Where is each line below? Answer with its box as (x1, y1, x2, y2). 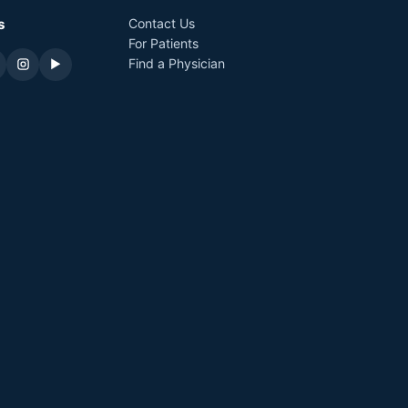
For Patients (127, 35, 199, 51)
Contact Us (127, 15, 195, 31)
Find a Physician (127, 55, 225, 71)
